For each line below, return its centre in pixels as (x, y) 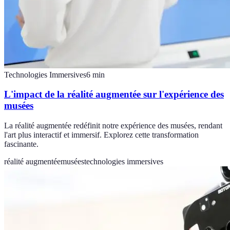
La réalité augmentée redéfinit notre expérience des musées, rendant (113, 126)
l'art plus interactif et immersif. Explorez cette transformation (101, 135)
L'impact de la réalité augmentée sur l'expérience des (114, 94)
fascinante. (21, 144)
